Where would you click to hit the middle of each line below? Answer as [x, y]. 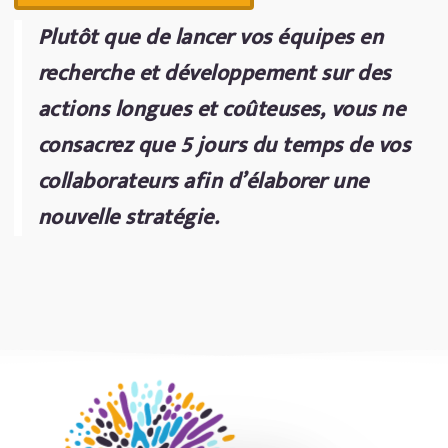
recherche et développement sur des [214, 74]
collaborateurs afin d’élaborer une [203, 182]
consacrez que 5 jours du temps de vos [224, 146]
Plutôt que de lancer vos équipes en [210, 38]
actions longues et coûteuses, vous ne [221, 110]
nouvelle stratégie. [128, 218]
